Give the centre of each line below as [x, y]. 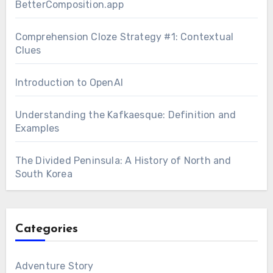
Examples [37, 129]
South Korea [44, 174]
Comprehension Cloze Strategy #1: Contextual [124, 37]
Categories [46, 229]
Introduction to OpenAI [69, 83]
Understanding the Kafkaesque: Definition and [126, 115]
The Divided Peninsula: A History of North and [123, 161]
